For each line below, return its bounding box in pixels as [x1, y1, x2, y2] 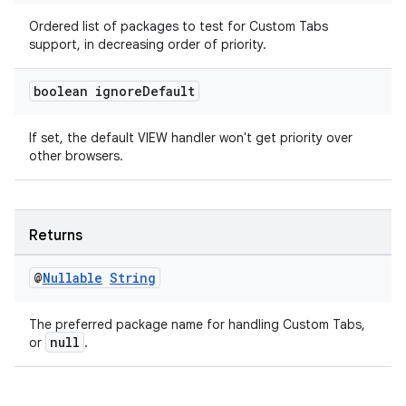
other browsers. [29, 148, 123, 164]
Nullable [43, 269, 102, 286]
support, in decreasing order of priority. [29, 36, 266, 53]
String [110, 269, 156, 286]
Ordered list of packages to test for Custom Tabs [29, 18, 328, 34]
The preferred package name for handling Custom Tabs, [29, 316, 365, 333]
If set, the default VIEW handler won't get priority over [29, 130, 353, 146]
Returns [29, 227, 82, 245]
